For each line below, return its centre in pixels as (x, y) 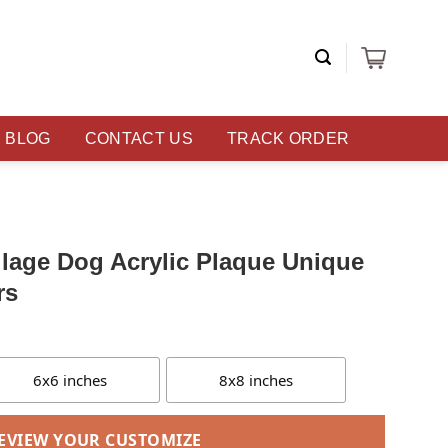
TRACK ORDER (288, 138)
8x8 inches (256, 380)
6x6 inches (70, 380)
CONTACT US (138, 138)
